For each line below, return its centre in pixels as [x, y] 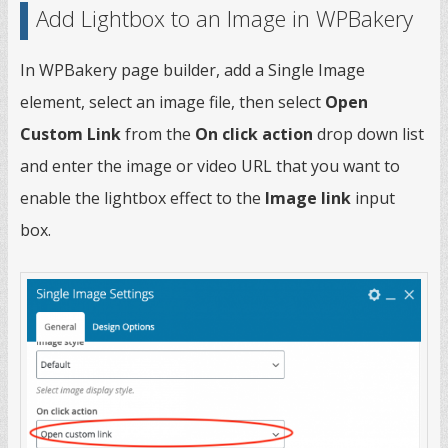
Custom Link [70, 134]
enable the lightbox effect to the [142, 198]
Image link [308, 198]
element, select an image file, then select [172, 102]
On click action [254, 134]
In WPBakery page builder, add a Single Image [192, 70]
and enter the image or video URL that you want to [210, 166]
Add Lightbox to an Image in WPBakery [224, 18]
